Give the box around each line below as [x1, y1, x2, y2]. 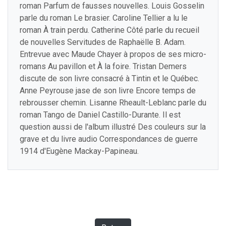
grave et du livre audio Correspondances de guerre [20, 134, 198, 144]
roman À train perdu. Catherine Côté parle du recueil [20, 25, 199, 35]
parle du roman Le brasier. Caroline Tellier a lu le [20, 13, 188, 23]
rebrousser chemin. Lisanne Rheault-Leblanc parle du [20, 97, 206, 107]
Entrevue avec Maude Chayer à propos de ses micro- [20, 49, 206, 59]
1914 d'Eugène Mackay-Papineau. [20, 146, 139, 156]
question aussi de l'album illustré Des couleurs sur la [20, 122, 206, 132]
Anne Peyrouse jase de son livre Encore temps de [20, 85, 196, 95]
